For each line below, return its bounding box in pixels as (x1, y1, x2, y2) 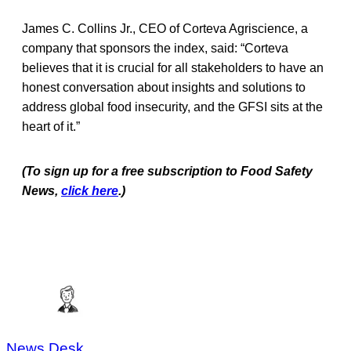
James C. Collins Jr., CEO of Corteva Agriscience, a (22, 21, 308, 35)
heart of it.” (22, 119, 80, 133)
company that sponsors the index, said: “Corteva (22, 41, 288, 55)
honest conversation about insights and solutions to (22, 80, 306, 94)
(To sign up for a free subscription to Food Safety (22, 164, 313, 178)
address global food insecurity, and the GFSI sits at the (22, 100, 323, 114)
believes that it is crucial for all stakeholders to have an (22, 60, 324, 74)
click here (61, 183, 118, 197)
